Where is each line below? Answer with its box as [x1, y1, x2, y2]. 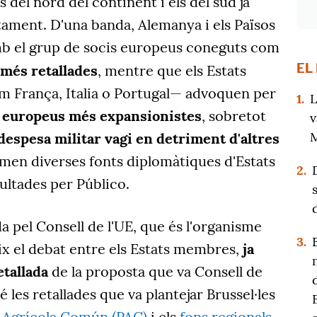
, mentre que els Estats [98, 62, 246, 80]
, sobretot [202, 107, 266, 125]
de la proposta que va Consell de [48, 263, 263, 281]
